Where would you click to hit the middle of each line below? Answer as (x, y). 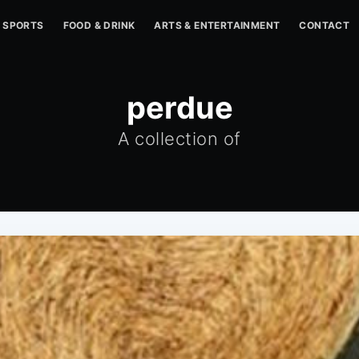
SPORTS (23, 25)
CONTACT (325, 25)
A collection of (179, 139)
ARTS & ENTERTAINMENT (217, 25)
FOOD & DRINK (99, 25)
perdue (179, 107)
